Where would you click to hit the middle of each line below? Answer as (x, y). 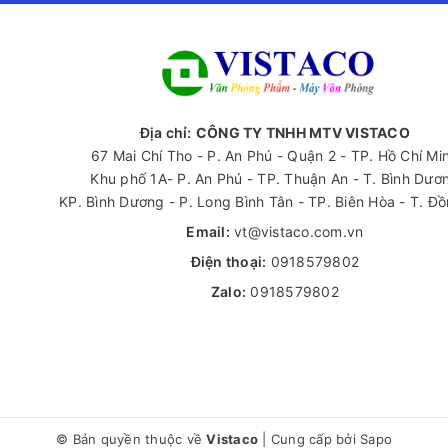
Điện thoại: (228, 261)
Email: (208, 231)
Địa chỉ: (165, 132)
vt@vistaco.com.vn (299, 231)
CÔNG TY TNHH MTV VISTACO (302, 132)
